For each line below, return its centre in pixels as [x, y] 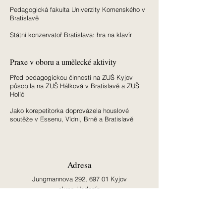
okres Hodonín [79, 189]
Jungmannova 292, [60, 179]
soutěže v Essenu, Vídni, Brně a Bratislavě [72, 119]
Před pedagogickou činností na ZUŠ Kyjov [71, 77]
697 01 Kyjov [108, 179]
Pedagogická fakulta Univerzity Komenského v [78, 9]
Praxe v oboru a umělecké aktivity [63, 62]
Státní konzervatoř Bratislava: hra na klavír [71, 35]
